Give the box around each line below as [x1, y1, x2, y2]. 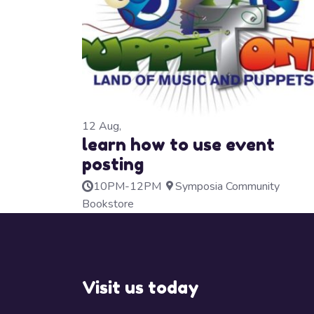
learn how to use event [82, 135, 275, 156]
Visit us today [82, 278, 199, 299]
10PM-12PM [93, 179, 161, 195]
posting [82, 154, 144, 175]
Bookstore [82, 196, 134, 212]
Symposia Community [175, 179, 280, 195]
